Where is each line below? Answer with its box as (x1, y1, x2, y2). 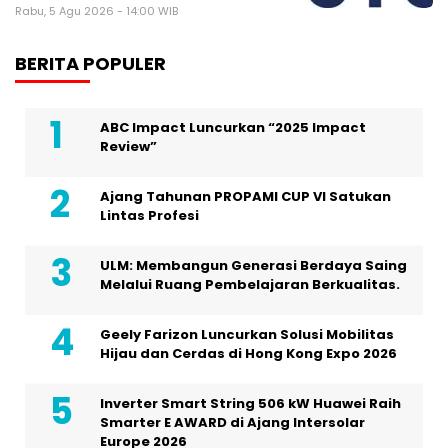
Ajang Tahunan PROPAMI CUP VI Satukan (100, 186, 391, 206)
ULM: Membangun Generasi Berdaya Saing (100, 255, 407, 275)
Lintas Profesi (100, 205, 199, 225)
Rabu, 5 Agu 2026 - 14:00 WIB (15, 2, 178, 19)
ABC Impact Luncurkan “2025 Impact (100, 117, 366, 137)
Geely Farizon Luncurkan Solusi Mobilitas (100, 324, 394, 344)
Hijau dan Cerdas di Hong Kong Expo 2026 (100, 343, 397, 363)
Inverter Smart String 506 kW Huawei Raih (100, 393, 401, 413)
